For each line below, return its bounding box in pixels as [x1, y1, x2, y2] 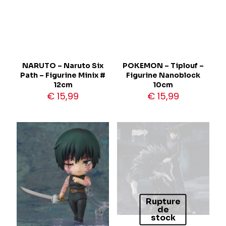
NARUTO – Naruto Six [22, 61, 104, 71]
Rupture [145, 196, 181, 207]
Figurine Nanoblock [126, 71, 200, 80]
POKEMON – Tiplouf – [122, 61, 204, 71]
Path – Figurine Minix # [20, 71, 106, 80]
